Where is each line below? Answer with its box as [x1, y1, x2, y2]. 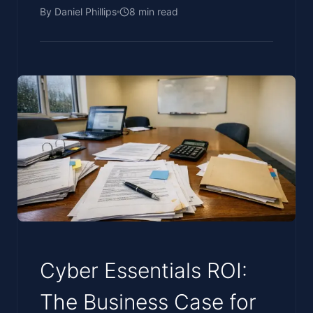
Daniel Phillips [54, 6, 117, 17]
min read [136, 6, 178, 17]
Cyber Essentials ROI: [40, 257, 247, 283]
